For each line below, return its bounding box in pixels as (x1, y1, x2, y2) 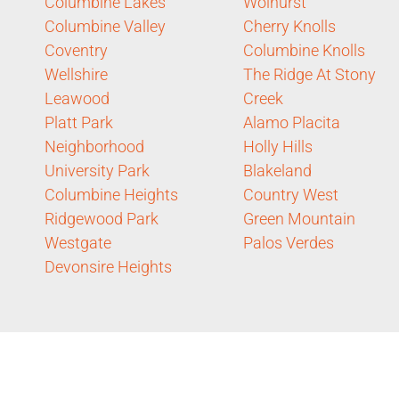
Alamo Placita (243, 112, 340, 132)
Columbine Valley (45, 16, 166, 36)
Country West (243, 184, 338, 204)
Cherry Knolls (243, 16, 336, 36)
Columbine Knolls (243, 40, 365, 60)
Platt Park (45, 112, 113, 132)
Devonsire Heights (45, 256, 172, 276)
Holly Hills (243, 136, 313, 156)
